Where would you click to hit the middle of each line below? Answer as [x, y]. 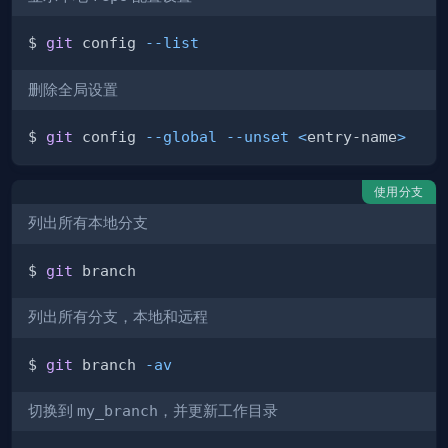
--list [172, 43]
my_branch [117, 410]
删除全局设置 [73, 89]
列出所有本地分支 [88, 223]
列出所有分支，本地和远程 [118, 317]
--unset [257, 137]
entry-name [352, 137]
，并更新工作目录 [218, 410]
